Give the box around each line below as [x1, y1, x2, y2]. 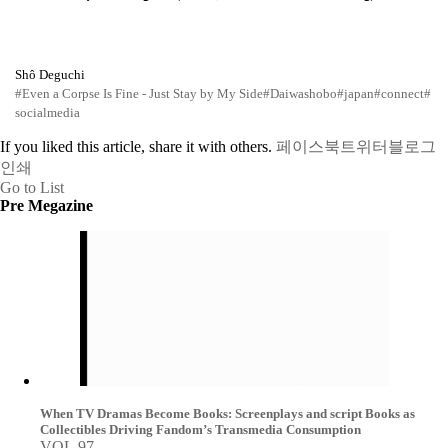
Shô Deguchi [15, 67, 85, 82]
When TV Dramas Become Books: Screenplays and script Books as [40, 406, 415, 421]
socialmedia [15, 105, 80, 120]
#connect [374, 86, 424, 101]
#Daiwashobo [263, 86, 337, 101]
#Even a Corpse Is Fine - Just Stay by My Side [15, 86, 263, 101]
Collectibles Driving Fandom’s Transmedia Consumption [40, 422, 361, 437]
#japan [337, 86, 374, 101]
